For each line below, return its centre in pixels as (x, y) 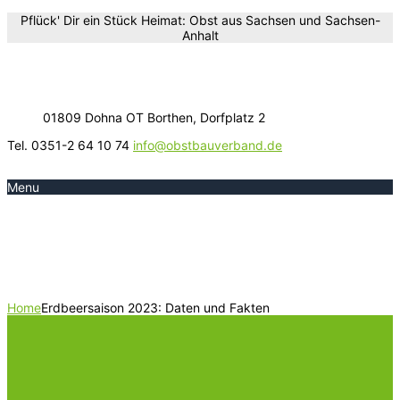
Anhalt (200, 35)
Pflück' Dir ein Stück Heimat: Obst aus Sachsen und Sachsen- (200, 20)
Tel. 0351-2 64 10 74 (70, 145)
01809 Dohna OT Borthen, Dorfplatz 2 (154, 117)
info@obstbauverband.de (208, 145)
